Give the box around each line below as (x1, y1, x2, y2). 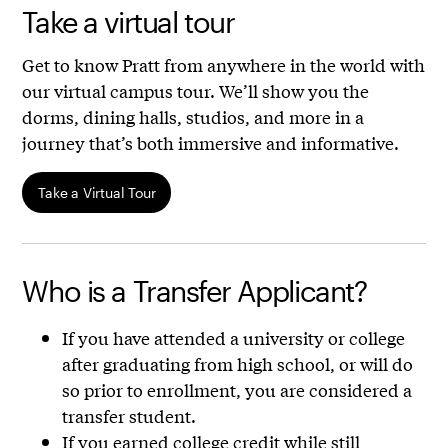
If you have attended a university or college (62, 325, 406, 351)
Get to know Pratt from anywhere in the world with (22, 52, 426, 78)
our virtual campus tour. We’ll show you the (22, 78, 370, 104)
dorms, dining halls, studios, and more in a (22, 104, 365, 130)
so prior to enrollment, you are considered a (62, 377, 413, 403)
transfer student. (62, 403, 197, 429)
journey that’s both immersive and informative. (22, 130, 400, 156)
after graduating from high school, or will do (62, 351, 414, 377)
